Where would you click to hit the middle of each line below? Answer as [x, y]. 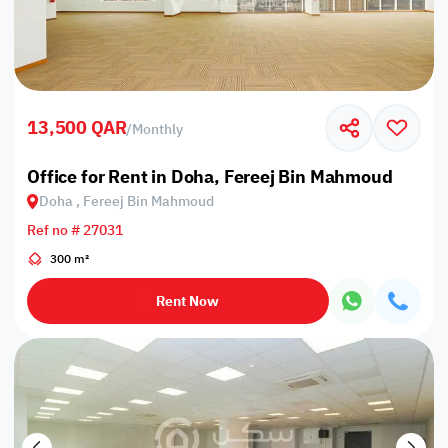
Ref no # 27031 [75, 230]
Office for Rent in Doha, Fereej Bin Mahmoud [210, 176]
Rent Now [188, 301]
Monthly [158, 129]
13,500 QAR [77, 128]
